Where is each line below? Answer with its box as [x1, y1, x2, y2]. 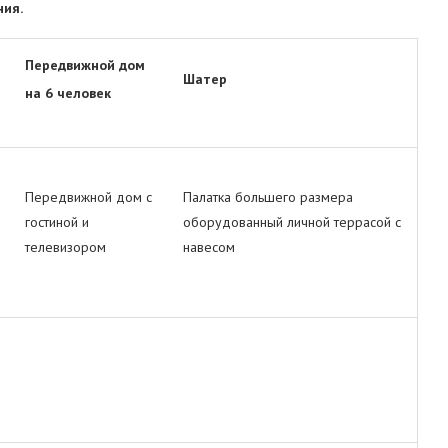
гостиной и [25, 213, 89, 231]
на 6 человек [25, 84, 111, 102]
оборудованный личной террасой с [183, 213, 401, 231]
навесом [183, 238, 235, 256]
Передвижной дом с [25, 188, 152, 206]
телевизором [25, 238, 106, 256]
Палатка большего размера [183, 188, 353, 206]
